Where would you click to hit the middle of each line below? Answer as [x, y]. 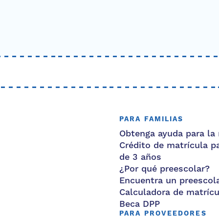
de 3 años [140, 157]
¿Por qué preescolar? [164, 169]
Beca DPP [140, 204]
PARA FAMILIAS [152, 119]
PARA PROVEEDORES [163, 214]
